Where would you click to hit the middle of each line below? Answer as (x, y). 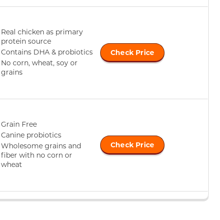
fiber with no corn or (37, 155)
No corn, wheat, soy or (39, 62)
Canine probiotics (31, 135)
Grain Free (19, 124)
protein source (26, 41)
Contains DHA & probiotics (47, 52)
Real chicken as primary (42, 31)
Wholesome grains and (41, 145)
